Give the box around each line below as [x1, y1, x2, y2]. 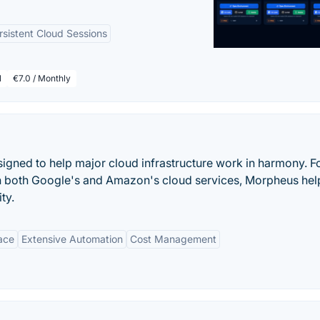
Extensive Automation [21, 233, 123, 245]
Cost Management [130, 233, 216, 245]
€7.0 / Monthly [13, 73, 71, 84]
